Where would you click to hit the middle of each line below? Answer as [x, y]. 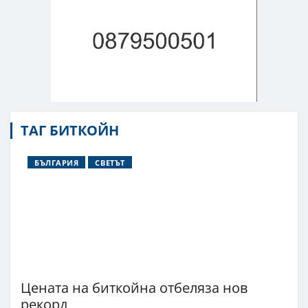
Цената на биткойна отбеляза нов [134, 287]
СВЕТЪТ [110, 162]
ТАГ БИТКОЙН [70, 130]
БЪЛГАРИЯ [57, 162]
